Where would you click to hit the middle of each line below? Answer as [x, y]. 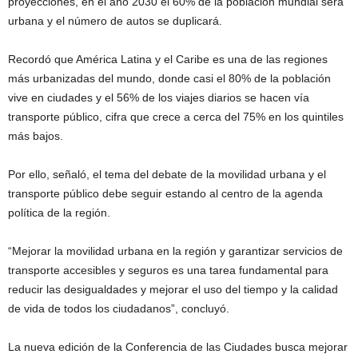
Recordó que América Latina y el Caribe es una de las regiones [168, 60]
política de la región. [59, 213]
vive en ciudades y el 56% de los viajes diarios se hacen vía [159, 98]
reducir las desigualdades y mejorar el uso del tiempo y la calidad [173, 290]
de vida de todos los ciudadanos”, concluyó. [119, 309]
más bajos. [36, 136]
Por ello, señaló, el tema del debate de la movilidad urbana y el [167, 175]
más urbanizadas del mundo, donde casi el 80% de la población [169, 79]
